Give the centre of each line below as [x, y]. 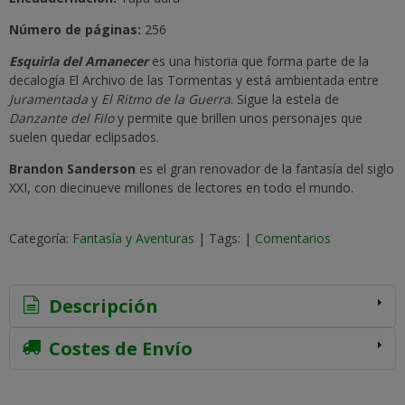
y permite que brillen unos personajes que [240, 118]
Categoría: [41, 238]
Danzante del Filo [63, 118]
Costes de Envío [118, 348]
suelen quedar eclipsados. [84, 137]
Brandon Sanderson [72, 168]
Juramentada [48, 99]
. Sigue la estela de [285, 99]
